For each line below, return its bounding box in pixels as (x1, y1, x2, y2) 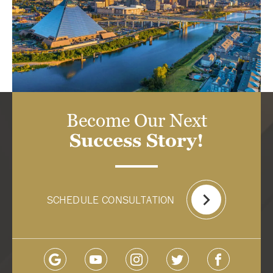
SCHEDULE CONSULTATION (46, 193, 175, 207)
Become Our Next (66, 108, 207, 133)
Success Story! (69, 129, 204, 153)
